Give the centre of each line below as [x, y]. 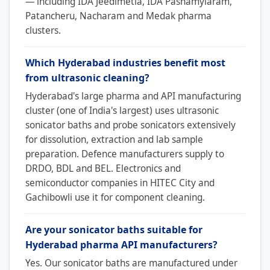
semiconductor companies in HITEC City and [120, 183]
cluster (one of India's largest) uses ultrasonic [122, 110]
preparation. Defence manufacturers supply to [125, 154]
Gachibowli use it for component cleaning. [115, 197]
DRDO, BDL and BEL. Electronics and [103, 168]
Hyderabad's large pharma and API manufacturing [133, 96]
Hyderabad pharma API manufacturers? [121, 244]
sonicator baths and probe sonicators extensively [130, 125]
